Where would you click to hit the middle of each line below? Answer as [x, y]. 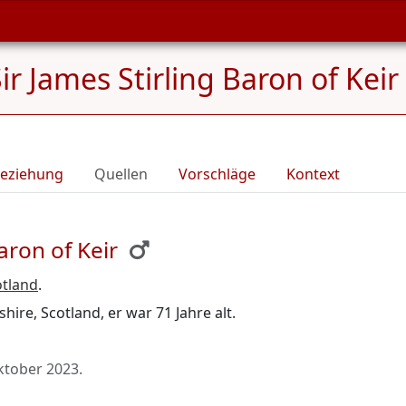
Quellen [121, 174]
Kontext [313, 174]
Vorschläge [217, 174]
